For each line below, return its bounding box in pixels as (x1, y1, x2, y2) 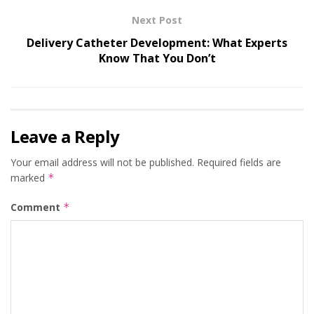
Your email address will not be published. (11, 156, 194, 170)
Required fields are (197, 156, 281, 170)
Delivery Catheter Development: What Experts (27, 35, 287, 51)
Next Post (132, 13, 182, 27)
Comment (11, 200, 63, 214)
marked (11, 171, 48, 185)
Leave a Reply (11, 125, 120, 149)
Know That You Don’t (98, 50, 216, 67)
